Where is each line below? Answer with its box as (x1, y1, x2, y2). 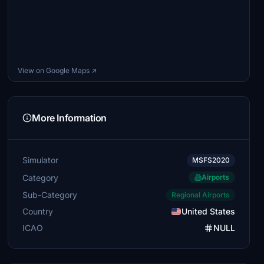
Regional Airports (171, 190, 229, 199)
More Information (32, 112, 107, 124)
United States (181, 206, 235, 216)
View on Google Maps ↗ (18, 66, 97, 75)
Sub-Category (22, 189, 78, 200)
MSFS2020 (192, 156, 230, 164)
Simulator (22, 155, 59, 165)
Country (22, 206, 54, 216)
